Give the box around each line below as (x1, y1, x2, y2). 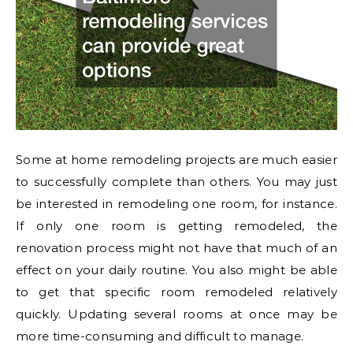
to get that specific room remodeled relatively (16, 284, 337, 300)
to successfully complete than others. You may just (16, 174, 337, 190)
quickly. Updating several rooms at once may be (16, 307, 337, 322)
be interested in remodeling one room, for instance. (16, 196, 337, 212)
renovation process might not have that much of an (16, 240, 337, 256)
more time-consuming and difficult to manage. (16, 329, 304, 344)
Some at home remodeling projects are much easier (16, 152, 337, 168)
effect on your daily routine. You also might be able (16, 262, 337, 278)
